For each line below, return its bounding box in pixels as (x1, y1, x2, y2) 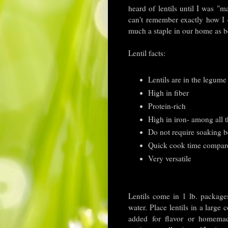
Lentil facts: (128, 48, 165, 59)
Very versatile (148, 153, 191, 164)
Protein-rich (148, 100, 188, 111)
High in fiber (148, 87, 189, 98)
